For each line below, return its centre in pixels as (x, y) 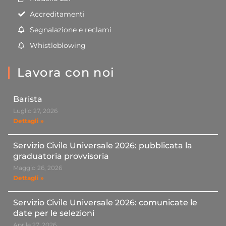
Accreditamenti (57, 14)
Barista (28, 99)
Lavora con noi (66, 73)
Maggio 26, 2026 (38, 168)
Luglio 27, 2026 (35, 111)
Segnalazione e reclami (70, 30)
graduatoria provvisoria (61, 156)
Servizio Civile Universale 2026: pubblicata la (103, 146)
